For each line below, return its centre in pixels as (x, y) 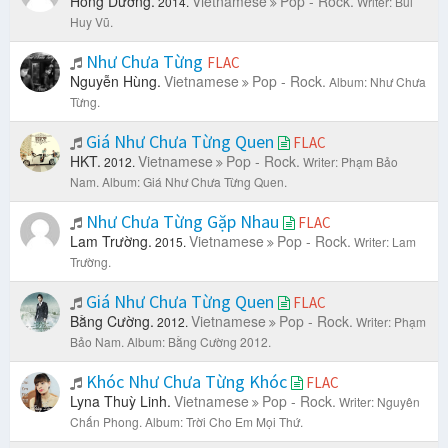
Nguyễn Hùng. (115, 81)
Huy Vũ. (91, 22)
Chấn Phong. (106, 422)
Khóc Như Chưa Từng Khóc (186, 382)
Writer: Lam (385, 242)
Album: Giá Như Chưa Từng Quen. (194, 182)
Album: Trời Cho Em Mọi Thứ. (224, 422)
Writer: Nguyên (379, 402)
